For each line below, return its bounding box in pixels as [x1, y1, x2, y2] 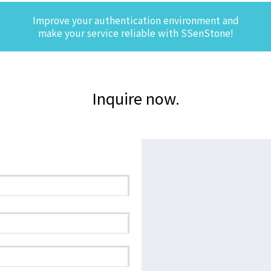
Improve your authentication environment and [32, 13, 239, 27]
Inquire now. [91, 87, 180, 109]
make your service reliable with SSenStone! [38, 25, 233, 40]
